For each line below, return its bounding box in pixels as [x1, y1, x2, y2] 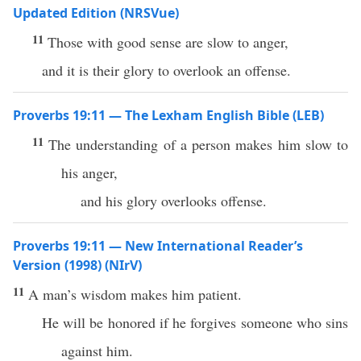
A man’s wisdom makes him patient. [28, 284, 242, 304]
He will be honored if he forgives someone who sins [42, 313, 348, 332]
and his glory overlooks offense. [81, 191, 267, 210]
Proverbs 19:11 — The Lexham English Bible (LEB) [13, 106, 324, 124]
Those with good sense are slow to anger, [48, 32, 288, 52]
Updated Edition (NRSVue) [13, 4, 179, 22]
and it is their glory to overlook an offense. [42, 60, 291, 80]
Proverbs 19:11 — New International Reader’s [13, 237, 303, 255]
